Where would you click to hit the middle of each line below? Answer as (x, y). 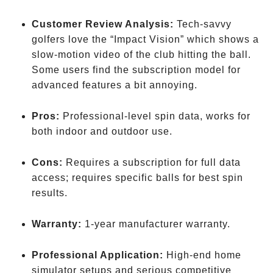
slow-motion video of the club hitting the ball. (141, 55)
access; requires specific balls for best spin (137, 178)
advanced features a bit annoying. (115, 85)
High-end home (202, 255)
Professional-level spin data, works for (155, 116)
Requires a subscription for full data (152, 162)
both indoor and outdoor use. (102, 131)
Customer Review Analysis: (103, 24)
